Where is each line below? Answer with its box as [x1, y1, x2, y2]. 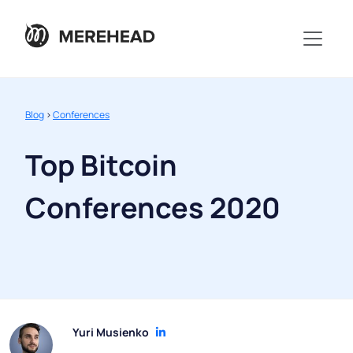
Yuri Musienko [72, 325, 149, 340]
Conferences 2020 [25, 188, 281, 228]
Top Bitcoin [25, 146, 177, 185]
